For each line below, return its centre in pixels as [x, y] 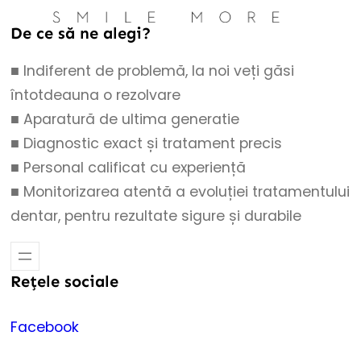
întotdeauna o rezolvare [96, 95]
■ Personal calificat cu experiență [129, 167]
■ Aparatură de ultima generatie [125, 119]
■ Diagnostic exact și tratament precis [147, 143]
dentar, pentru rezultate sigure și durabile [156, 216]
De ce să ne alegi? [81, 33]
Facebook [45, 327]
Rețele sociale [65, 282]
